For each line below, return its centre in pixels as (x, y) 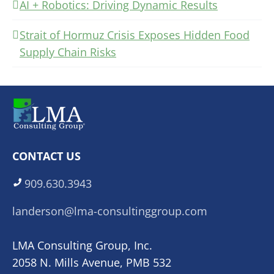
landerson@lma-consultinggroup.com (110, 211)
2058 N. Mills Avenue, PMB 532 (92, 262)
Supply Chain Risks (68, 52)
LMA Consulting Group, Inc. (82, 245)
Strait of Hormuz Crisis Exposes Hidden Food (135, 35)
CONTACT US (46, 156)
